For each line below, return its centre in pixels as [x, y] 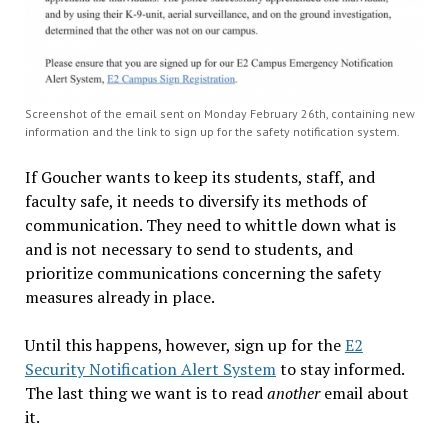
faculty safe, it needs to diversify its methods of [195, 200]
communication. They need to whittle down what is [210, 224]
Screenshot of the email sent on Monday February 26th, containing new [219, 113]
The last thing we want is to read [145, 392]
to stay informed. [339, 368]
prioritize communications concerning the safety [202, 272]
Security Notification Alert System [150, 368]
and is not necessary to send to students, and [188, 248]
